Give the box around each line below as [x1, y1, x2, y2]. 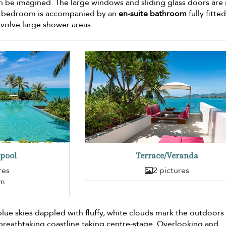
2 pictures [152, 165, 189, 177]
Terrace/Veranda [135, 150, 198, 161]
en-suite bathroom [119, 8, 187, 19]
